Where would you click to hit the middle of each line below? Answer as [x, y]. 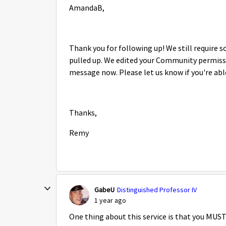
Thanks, [83, 113]
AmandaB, [87, 8]
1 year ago [110, 200]
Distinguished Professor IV [157, 190]
